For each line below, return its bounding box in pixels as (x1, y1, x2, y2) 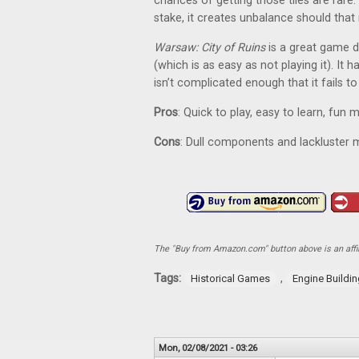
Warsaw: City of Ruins (154, 41, 265, 54)
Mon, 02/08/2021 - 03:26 (159, 342, 257, 353)
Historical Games (191, 272, 270, 284)
